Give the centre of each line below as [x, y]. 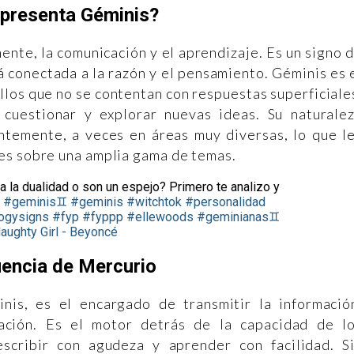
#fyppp [103, 217]
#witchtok [154, 202]
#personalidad [225, 202]
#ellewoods [160, 217]
